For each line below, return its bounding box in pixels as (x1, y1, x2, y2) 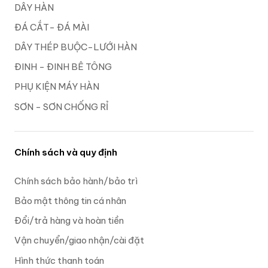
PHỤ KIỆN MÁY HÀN (14, 81, 99, 93)
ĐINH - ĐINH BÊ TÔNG (14, 61, 112, 73)
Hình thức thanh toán (14, 254, 104, 266)
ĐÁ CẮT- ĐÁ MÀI (14, 21, 89, 33)
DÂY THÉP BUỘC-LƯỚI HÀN (14, 41, 137, 53)
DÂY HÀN (14, 1, 54, 13)
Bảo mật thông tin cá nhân (14, 195, 126, 207)
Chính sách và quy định (14, 147, 117, 159)
